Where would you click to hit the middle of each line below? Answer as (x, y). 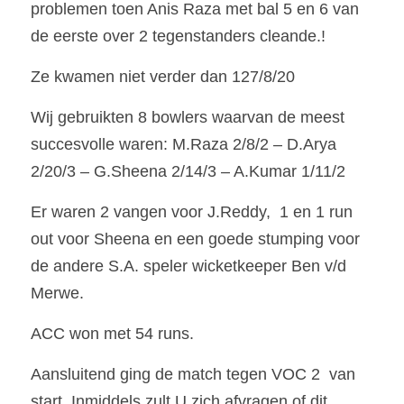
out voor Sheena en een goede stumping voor (195, 239)
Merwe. (57, 293)
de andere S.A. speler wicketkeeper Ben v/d (188, 266)
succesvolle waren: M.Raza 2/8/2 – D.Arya (184, 144)
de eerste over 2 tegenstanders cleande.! (178, 36)
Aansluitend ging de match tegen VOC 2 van (193, 374)
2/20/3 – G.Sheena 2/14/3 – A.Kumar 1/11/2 (188, 171)
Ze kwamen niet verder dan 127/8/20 (163, 77)
